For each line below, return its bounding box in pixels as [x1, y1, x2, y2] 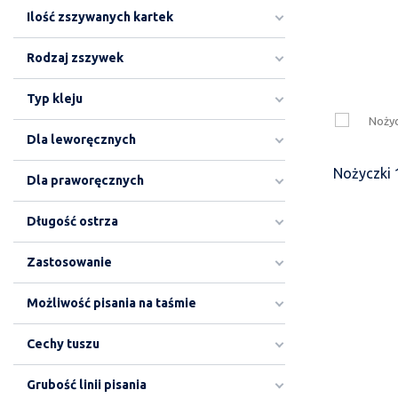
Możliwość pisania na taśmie [27, 296, 196, 310]
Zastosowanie [27, 255, 112, 269]
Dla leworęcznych [27, 132, 136, 147]
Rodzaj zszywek [27, 51, 123, 65]
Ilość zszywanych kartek [27, 10, 173, 24]
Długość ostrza [27, 214, 118, 228]
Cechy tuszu [27, 337, 99, 351]
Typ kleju [27, 92, 83, 106]
